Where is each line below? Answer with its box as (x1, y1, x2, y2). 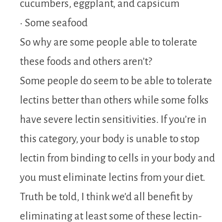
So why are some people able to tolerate (20, 36, 197, 48)
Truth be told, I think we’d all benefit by (20, 191, 193, 203)
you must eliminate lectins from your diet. (20, 171, 205, 183)
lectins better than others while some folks (20, 94, 209, 106)
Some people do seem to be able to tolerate (20, 75, 212, 87)
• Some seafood (20, 17, 88, 29)
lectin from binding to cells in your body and (20, 152, 215, 164)
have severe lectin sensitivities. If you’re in (20, 113, 207, 125)
